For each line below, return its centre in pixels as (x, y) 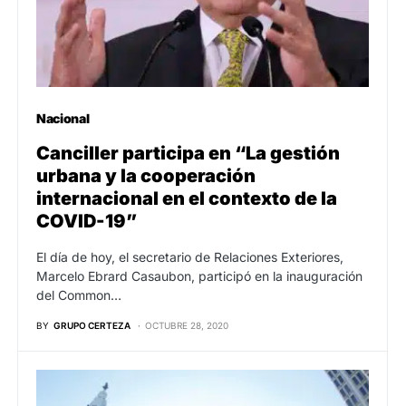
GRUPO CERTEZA (92, 326)
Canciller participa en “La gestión (188, 154)
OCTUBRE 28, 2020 (187, 326)
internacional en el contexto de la (187, 199)
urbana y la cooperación (146, 176)
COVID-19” (87, 222)
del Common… (79, 295)
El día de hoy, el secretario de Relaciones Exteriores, (190, 257)
